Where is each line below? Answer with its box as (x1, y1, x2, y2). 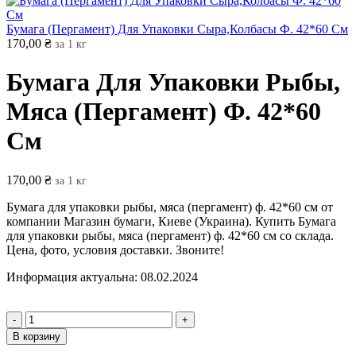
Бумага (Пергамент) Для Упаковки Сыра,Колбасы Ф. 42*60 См (6, 22, 348, 36)
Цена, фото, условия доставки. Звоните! (6, 242, 224, 257)
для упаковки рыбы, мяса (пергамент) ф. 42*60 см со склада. (6, 228, 334, 242)
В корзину (13, 330, 60, 342)
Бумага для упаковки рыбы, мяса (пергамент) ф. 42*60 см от (6, 199, 333, 214)
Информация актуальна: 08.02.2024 (6, 269, 198, 284)
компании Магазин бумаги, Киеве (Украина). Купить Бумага (6, 214, 336, 228)
